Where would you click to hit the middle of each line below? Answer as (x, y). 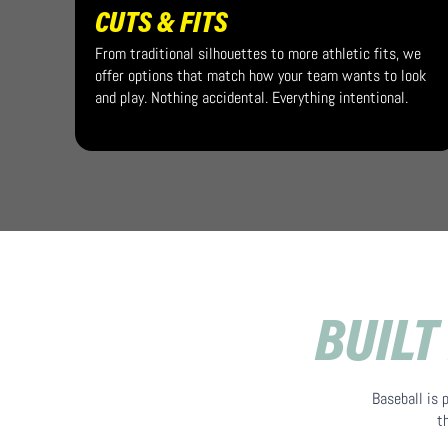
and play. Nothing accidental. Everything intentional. (252, 97)
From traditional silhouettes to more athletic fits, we (258, 53)
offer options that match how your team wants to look (261, 75)
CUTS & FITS (162, 25)
